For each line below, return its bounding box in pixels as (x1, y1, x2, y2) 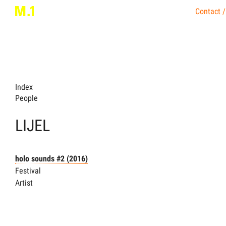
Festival (15, 166, 41, 176)
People (15, 93, 38, 103)
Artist (15, 178, 33, 188)
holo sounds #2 (15, 154, 65, 164)
